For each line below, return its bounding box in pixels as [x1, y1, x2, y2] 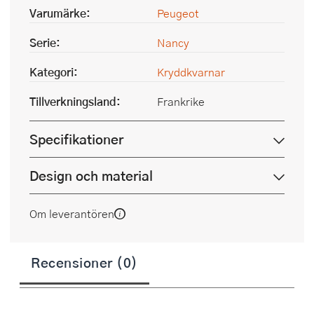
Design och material [29, 165, 153, 186]
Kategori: [29, 64, 78, 80]
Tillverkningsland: [29, 93, 121, 109]
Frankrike [157, 93, 205, 109]
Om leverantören [29, 205, 114, 221]
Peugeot [157, 5, 199, 21]
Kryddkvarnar [157, 64, 225, 80]
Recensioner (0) [31, 252, 138, 272]
